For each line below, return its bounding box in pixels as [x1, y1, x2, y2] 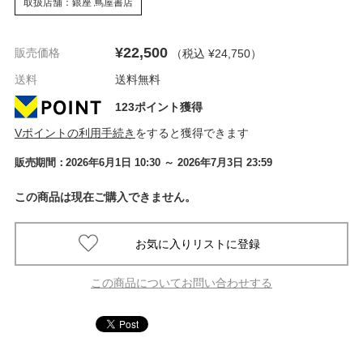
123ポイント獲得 [114, 100, 203, 113]
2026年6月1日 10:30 [66, 156, 161, 169]
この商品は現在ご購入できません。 [14, 190, 196, 203]
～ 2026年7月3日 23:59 [164, 156, 273, 169]
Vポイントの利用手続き [14, 126, 135, 139]
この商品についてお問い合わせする [91, 275, 272, 289]
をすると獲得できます [135, 126, 249, 139]
